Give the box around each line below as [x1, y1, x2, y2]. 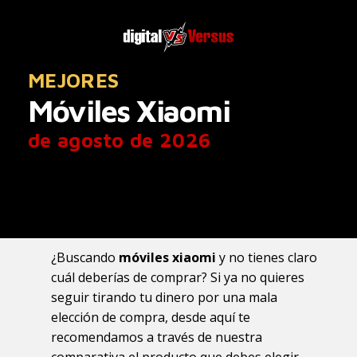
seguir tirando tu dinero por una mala [51, 288, 277, 306]
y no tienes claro [216, 249, 317, 266]
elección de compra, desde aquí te [51, 308, 250, 326]
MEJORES [28, 69, 120, 92]
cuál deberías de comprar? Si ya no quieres [51, 269, 304, 286]
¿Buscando [51, 249, 119, 266]
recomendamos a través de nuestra [51, 328, 262, 346]
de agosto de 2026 [28, 128, 211, 151]
